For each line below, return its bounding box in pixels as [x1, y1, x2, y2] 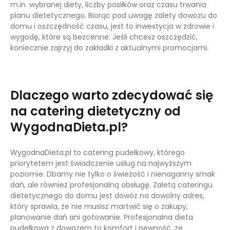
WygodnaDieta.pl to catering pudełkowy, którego [10, 147, 185, 158]
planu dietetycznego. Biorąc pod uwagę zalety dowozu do [10, 10, 217, 21]
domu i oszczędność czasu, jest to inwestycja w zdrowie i [10, 21, 214, 31]
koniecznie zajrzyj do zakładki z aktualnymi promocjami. [10, 42, 208, 53]
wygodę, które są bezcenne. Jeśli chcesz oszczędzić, [10, 31, 198, 42]
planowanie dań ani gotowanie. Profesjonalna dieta [10, 212, 193, 222]
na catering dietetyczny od [10, 102, 181, 120]
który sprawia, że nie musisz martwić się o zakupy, [10, 201, 188, 212]
